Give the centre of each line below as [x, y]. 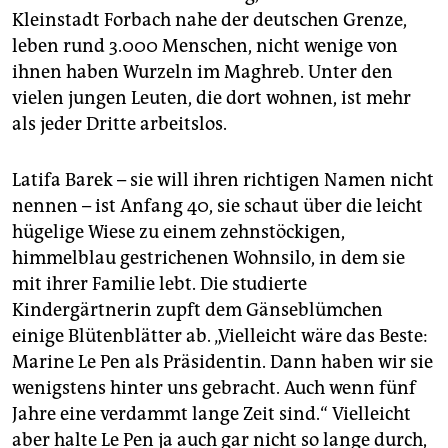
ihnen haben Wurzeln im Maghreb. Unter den [202, 71]
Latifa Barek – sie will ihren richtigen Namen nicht [223, 179]
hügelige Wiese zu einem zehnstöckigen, [178, 231]
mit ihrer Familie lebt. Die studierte [159, 283]
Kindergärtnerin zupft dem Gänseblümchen [197, 309]
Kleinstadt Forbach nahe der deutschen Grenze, [209, 19]
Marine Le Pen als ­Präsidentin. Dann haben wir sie [222, 361]
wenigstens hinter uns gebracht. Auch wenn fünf [214, 387]
